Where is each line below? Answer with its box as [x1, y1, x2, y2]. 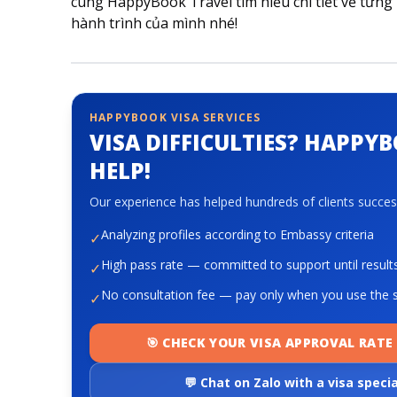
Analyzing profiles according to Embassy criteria [101, 226, 374, 243]
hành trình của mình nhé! [71, 13, 237, 33]
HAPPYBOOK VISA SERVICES [90, 110, 261, 125]
